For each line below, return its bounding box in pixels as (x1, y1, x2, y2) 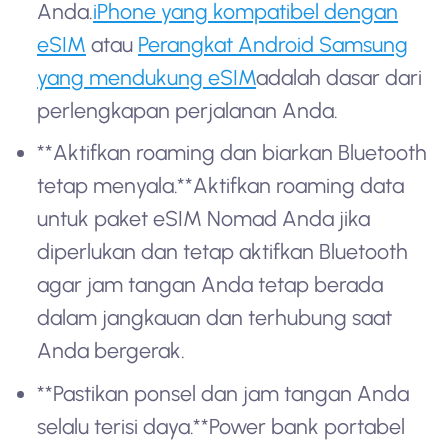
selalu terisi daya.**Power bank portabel (37, 413, 406, 439)
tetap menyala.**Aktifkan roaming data (37, 173, 405, 199)
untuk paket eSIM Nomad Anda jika (37, 206, 371, 232)
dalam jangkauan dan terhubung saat (37, 305, 393, 331)
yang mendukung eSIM (37, 64, 257, 90)
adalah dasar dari (256, 64, 423, 90)
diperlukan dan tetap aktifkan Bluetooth (37, 239, 409, 265)
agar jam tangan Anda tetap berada (37, 272, 384, 298)
